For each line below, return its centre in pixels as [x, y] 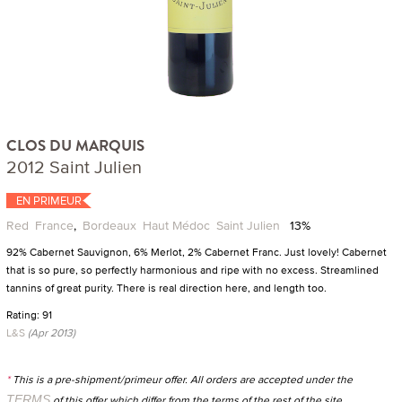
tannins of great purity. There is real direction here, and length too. [166, 287]
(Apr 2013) [50, 332]
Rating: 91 [29, 314]
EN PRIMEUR [49, 200]
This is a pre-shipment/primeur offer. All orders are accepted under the [181, 379]
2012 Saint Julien [74, 166]
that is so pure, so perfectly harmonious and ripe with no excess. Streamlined [192, 269]
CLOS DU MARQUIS [75, 145]
